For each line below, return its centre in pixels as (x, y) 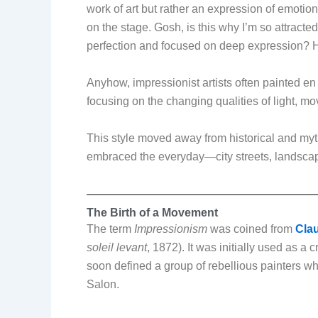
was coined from (251, 229)
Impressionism (171, 229)
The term (110, 229)
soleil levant (117, 248)
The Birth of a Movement (152, 213)
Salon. (103, 285)
